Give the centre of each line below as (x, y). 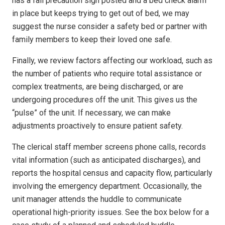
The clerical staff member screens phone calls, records (109, 147)
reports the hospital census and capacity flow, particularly (112, 173)
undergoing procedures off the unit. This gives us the (105, 99)
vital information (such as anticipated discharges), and (106, 160)
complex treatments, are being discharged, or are (98, 86)
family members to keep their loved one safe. (92, 39)
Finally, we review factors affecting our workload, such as (112, 60)
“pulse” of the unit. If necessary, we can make (91, 113)
